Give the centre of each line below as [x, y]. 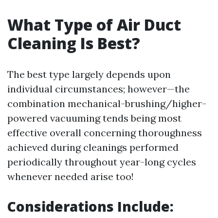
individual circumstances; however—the [99, 89]
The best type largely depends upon [89, 74]
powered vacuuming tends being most [94, 118]
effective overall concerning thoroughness [105, 133]
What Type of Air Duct [94, 25]
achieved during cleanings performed [93, 147]
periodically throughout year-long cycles [102, 162]
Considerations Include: [91, 206]
